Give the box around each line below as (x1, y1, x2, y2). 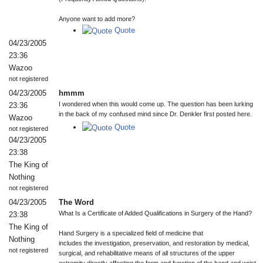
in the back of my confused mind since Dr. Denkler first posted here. (59, 110, 252, 117)
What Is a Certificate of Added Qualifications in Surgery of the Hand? (59, 210, 252, 217)
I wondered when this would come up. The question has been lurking (59, 100, 253, 107)
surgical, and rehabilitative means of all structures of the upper (59, 249, 235, 257)
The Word (59, 198, 94, 207)
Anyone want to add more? (59, 15, 135, 22)
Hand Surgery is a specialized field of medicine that (59, 230, 203, 237)
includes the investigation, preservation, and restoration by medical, (59, 240, 249, 247)
